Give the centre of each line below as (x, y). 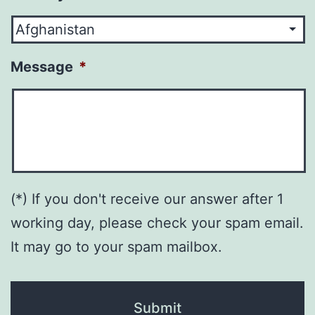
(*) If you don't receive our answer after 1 (147, 199)
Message (42, 66)
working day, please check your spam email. (157, 223)
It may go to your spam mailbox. (116, 246)
